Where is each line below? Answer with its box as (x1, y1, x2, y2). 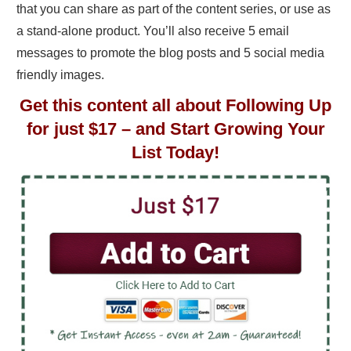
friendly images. (16, 68, 104, 81)
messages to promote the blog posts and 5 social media (16, 46, 324, 60)
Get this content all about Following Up (20, 96, 331, 115)
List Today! (132, 143, 219, 162)
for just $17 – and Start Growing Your (26, 119, 325, 139)
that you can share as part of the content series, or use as (16, 2, 331, 16)
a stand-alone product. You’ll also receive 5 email (16, 24, 289, 38)
